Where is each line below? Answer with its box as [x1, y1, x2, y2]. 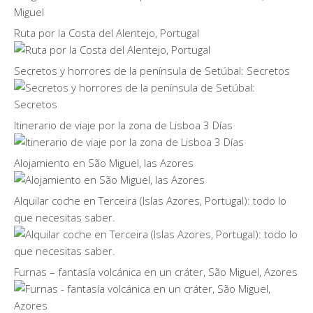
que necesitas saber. [14, 210, 115, 225]
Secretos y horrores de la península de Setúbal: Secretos [14, 64, 290, 78]
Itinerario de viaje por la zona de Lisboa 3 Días [14, 118, 233, 133]
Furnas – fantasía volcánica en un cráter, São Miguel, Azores [14, 265, 298, 279]
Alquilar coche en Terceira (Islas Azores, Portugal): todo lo [14, 194, 286, 208]
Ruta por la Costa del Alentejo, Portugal [14, 26, 199, 41]
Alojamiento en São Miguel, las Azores [14, 156, 194, 170]
